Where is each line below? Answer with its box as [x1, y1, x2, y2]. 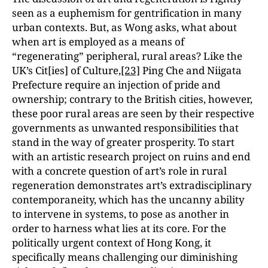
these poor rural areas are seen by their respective [12, 106, 254, 120]
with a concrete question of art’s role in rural [12, 164, 227, 178]
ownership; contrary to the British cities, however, [12, 92, 252, 106]
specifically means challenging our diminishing [12, 250, 237, 264]
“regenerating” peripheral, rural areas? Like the [12, 49, 242, 63]
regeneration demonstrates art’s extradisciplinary [12, 178, 252, 192]
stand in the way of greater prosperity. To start [12, 135, 234, 149]
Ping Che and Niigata [140, 63, 242, 77]
